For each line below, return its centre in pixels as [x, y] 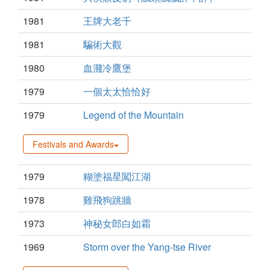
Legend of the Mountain [133, 115]
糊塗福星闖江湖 [117, 177]
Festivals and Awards [73, 144]
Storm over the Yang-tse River [147, 247]
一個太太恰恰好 [117, 92]
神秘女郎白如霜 [117, 224]
